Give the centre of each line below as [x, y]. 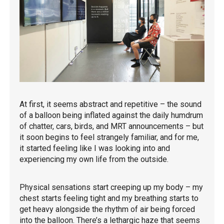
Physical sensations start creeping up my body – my [111, 187]
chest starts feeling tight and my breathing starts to [109, 198]
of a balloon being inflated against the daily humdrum [111, 115]
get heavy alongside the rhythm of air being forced [107, 209]
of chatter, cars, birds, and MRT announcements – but [111, 126]
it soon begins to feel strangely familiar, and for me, [109, 137]
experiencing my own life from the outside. [95, 159]
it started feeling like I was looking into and [95, 148]
